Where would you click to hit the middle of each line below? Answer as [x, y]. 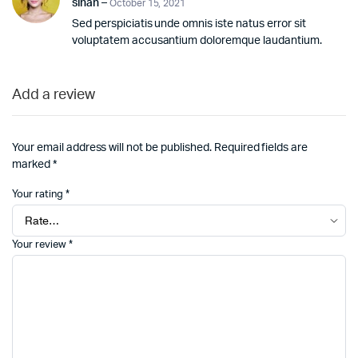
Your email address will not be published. [112, 148]
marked [32, 165]
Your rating [39, 195]
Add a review [54, 95]
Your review [40, 245]
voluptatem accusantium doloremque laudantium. [197, 41]
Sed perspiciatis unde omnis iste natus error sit [189, 24]
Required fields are [261, 148]
